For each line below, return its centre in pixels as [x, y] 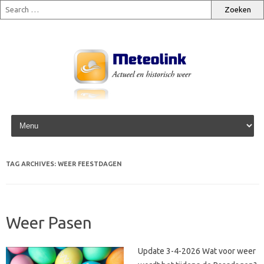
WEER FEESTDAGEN [90, 164]
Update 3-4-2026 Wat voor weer [197, 251]
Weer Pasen [49, 222]
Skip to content [36, 117]
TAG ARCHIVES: [32, 164]
